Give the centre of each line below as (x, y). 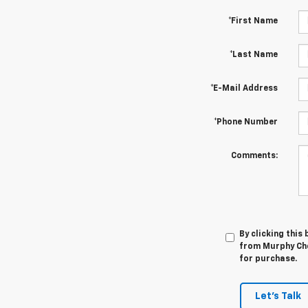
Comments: (254, 156)
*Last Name (253, 55)
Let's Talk (278, 296)
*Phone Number (245, 122)
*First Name (253, 21)
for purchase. (268, 259)
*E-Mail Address (244, 88)
